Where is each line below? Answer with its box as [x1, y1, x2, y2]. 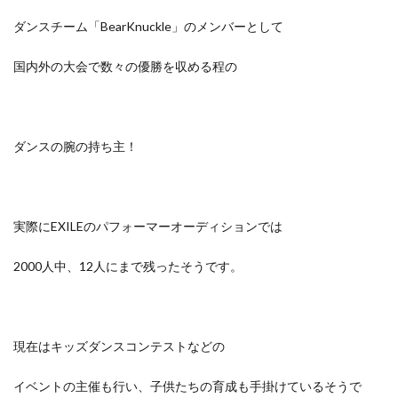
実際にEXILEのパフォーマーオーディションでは [13, 219, 283, 234]
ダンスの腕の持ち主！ [13, 139, 138, 154]
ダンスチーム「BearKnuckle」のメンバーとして [13, 19, 283, 34]
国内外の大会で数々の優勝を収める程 [13, 59, 225, 74]
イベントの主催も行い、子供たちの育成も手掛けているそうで [13, 378, 362, 394]
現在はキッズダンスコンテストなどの [13, 338, 225, 354]
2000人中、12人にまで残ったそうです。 [13, 259, 243, 274]
